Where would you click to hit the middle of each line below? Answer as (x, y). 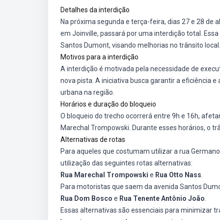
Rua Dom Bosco (86, 198)
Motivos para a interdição (99, 57)
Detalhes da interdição (95, 10)
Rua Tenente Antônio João (162, 198)
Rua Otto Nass (178, 175)
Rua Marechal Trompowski (104, 175)
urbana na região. (87, 92)
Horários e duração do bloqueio (108, 104)
